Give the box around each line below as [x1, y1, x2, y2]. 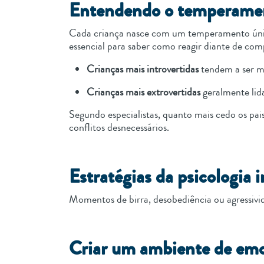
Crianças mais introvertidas [87, 61, 199, 77]
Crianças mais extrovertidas [87, 84, 200, 100]
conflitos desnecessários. [69, 119, 171, 135]
